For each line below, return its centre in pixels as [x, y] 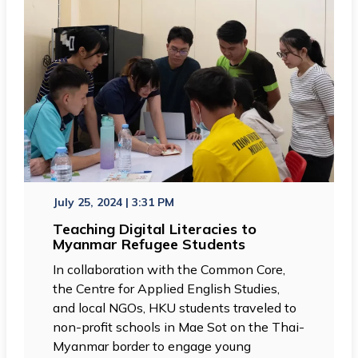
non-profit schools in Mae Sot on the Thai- [179, 326]
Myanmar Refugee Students [149, 244]
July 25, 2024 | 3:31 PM [114, 202]
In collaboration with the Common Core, [169, 269]
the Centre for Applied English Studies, [167, 288]
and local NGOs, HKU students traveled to [175, 307]
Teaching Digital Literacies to [155, 229]
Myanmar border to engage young [152, 346]
